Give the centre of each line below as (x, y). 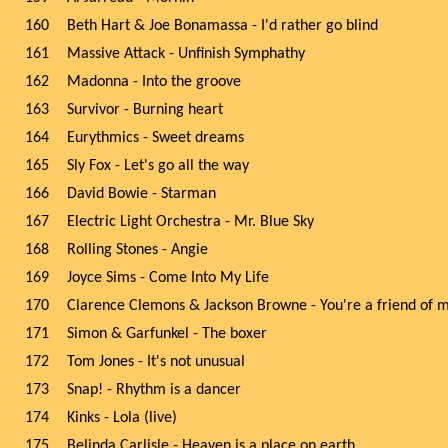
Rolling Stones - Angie (137, 250)
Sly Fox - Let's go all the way (158, 166)
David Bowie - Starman (141, 194)
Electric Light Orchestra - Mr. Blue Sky (190, 222)
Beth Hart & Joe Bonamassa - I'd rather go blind (222, 26)
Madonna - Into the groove (154, 82)
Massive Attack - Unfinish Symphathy (186, 54)
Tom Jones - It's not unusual (156, 362)
